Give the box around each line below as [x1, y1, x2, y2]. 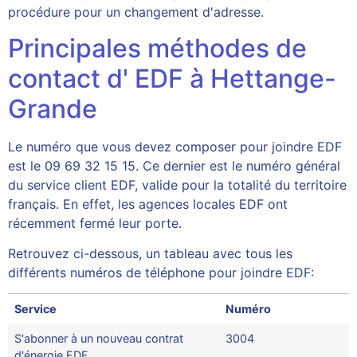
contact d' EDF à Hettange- [8, 62, 336, 94]
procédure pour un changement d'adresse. [8, 4, 264, 21]
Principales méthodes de [8, 32, 307, 64]
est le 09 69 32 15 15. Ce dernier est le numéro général [8, 157, 340, 174]
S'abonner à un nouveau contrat [14, 331, 183, 346]
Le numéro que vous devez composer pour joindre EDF [8, 138, 342, 155]
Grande [8, 92, 97, 124]
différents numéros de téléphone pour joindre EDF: [8, 264, 314, 280]
